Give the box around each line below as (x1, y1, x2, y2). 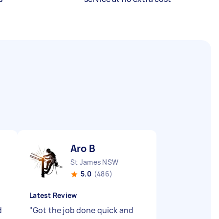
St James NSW (70, 157, 118, 167)
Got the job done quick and (33, 205, 134, 216)
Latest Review (29, 191, 77, 200)
